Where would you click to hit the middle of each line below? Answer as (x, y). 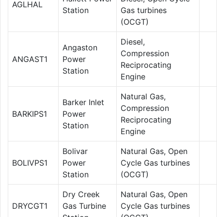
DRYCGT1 (30, 206)
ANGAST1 (30, 59)
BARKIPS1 (30, 114)
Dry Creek (81, 194)
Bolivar (75, 151)
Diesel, (133, 41)
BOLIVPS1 (30, 163)
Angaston (80, 47)
